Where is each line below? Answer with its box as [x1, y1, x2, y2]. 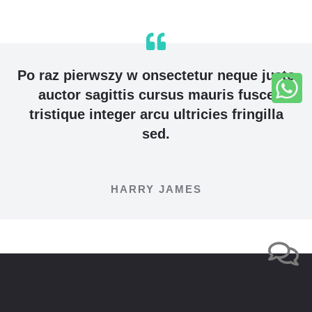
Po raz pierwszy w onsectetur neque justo [17, 68, 295, 83]
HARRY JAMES [110, 183, 202, 195]
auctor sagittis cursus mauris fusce [38, 87, 274, 102]
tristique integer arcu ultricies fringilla [29, 107, 283, 122]
